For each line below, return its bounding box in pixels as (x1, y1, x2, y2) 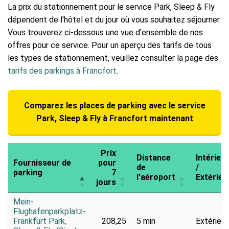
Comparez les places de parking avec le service (24, 101, 205, 111)
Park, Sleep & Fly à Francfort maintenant (36, 113, 193, 124)
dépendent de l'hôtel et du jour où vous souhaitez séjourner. (8, 15, 221, 25)
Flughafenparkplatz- (13, 206, 86, 216)
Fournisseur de (13, 157, 71, 168)
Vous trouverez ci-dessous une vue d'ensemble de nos (8, 28, 203, 38)
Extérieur (196, 216, 228, 226)
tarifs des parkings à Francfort (8, 66, 117, 76)
